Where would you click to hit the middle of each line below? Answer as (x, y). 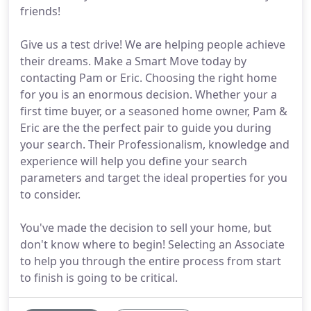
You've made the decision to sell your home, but (146, 228)
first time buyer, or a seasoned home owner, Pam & (154, 111)
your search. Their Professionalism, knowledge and (155, 144)
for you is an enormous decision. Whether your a (149, 94)
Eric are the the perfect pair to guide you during (146, 128)
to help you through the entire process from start (151, 261)
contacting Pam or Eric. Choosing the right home (149, 78)
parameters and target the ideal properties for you (154, 178)
